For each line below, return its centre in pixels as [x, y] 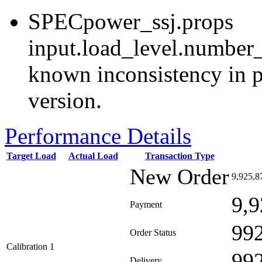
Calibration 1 [30, 247]
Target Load [31, 156]
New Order [180, 177]
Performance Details [98, 136]
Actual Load [93, 156]
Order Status [153, 232]
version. [65, 100]
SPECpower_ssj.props [131, 21]
